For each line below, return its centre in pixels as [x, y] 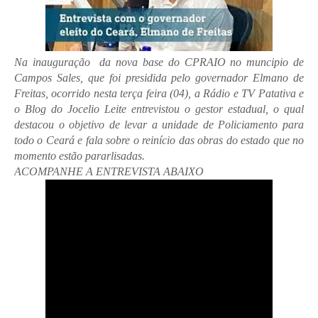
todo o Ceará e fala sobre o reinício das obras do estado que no [159, 140]
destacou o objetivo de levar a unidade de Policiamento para [159, 125]
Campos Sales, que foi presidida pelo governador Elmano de [159, 78]
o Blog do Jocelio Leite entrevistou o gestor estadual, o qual [159, 109]
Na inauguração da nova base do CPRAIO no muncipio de [159, 62]
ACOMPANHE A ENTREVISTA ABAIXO [109, 171]
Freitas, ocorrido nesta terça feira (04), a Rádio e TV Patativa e [159, 93]
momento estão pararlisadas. [79, 156]
